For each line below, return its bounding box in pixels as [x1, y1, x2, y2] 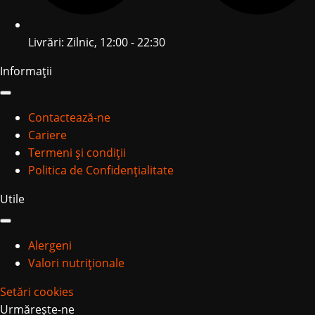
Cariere [28, 127, 67, 143]
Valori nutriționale [28, 255, 124, 271]
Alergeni [28, 237, 72, 253]
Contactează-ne [28, 109, 110, 125]
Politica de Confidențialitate [28, 162, 174, 178]
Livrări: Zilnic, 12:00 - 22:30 [28, 34, 165, 50]
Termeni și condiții [28, 144, 126, 160]
